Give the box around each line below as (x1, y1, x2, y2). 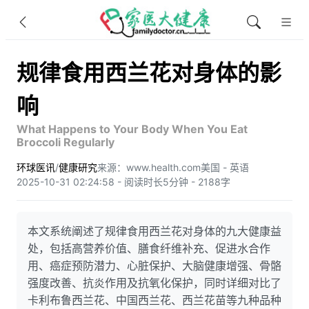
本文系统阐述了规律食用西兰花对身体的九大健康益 (28, 224, 281, 238)
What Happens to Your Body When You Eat (17, 122, 248, 136)
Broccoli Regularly (17, 135, 114, 149)
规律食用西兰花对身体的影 (17, 59, 281, 86)
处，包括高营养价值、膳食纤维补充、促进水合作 (28, 241, 270, 255)
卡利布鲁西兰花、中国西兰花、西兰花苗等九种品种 (28, 293, 281, 307)
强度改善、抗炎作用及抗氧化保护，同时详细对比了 (28, 276, 281, 290)
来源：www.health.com (97, 161, 201, 173)
